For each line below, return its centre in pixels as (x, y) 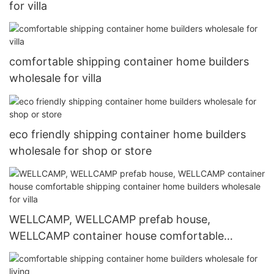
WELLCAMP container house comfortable (117, 235)
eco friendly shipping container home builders (128, 134)
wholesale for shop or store (80, 150)
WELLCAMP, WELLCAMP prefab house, (110, 219)
